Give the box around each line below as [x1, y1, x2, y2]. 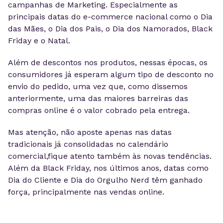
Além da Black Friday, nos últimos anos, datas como [8, 163, 209, 173]
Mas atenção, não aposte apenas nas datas [8, 127, 172, 137]
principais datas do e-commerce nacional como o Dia [8, 12, 213, 21]
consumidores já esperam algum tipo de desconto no [8, 70, 214, 79]
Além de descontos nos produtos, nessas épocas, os [8, 58, 208, 67]
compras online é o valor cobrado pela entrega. [8, 106, 190, 115]
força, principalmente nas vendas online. [8, 187, 164, 197]
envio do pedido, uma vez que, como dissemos [8, 82, 188, 91]
